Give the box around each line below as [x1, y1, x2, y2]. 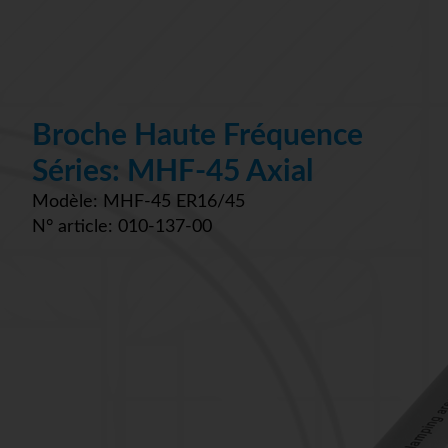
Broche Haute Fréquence [32, 121, 363, 152]
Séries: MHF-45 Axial [32, 157, 313, 188]
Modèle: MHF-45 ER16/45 [32, 193, 245, 212]
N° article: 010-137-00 [32, 218, 212, 237]
